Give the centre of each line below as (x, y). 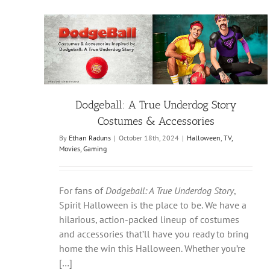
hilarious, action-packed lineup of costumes (149, 220)
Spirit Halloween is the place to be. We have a (153, 205)
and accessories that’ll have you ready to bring (154, 234)
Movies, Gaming (83, 149)
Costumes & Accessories (156, 121)
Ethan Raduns (90, 138)
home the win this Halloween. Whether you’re (152, 249)
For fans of (82, 191)
